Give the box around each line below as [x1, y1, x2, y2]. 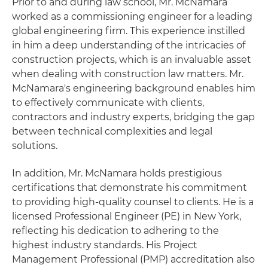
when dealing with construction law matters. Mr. [12, 68, 243, 80]
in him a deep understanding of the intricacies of [12, 39, 245, 51]
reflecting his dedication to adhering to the [12, 225, 219, 236]
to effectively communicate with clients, [12, 97, 204, 108]
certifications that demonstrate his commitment [12, 182, 247, 193]
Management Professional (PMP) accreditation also [12, 254, 255, 265]
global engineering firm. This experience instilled [12, 25, 245, 36]
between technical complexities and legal [12, 126, 212, 137]
